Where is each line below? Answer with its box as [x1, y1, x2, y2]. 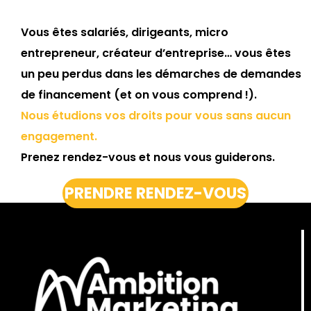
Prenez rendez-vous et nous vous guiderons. [21, 149, 275, 166]
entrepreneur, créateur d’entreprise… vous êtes [21, 45, 291, 62]
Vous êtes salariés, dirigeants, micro [21, 24, 228, 41]
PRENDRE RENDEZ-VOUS [65, 182, 246, 205]
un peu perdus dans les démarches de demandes [21, 66, 301, 83]
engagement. [21, 128, 97, 145]
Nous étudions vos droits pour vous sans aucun [21, 108, 291, 124]
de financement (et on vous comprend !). [21, 87, 257, 103]
